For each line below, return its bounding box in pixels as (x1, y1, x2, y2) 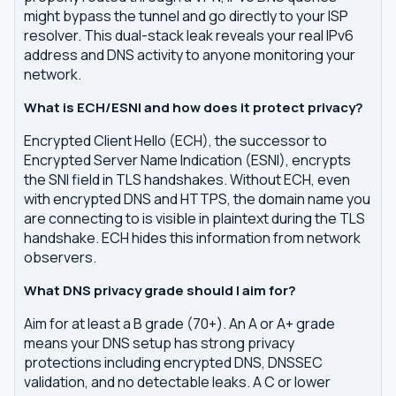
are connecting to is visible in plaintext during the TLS (24, 209, 365, 228)
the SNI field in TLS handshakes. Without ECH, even (24, 170, 350, 189)
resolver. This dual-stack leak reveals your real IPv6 (24, 26, 354, 45)
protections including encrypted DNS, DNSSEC (24, 353, 323, 372)
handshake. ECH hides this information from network (24, 228, 361, 247)
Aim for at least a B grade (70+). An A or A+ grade (24, 314, 335, 333)
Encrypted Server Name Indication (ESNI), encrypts (24, 150, 351, 170)
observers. (24, 247, 96, 267)
